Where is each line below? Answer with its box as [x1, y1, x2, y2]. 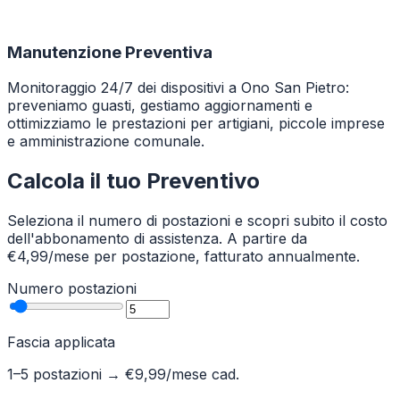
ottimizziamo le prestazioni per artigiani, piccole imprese [7, 114, 385, 133]
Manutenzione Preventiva [7, 41, 212, 62]
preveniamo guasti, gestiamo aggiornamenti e [7, 96, 312, 115]
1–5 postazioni [7, 365, 102, 384]
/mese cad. [166, 365, 239, 384]
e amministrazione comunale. [7, 132, 204, 151]
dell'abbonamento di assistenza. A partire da [7, 229, 307, 248]
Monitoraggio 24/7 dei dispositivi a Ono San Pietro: [7, 79, 349, 97]
